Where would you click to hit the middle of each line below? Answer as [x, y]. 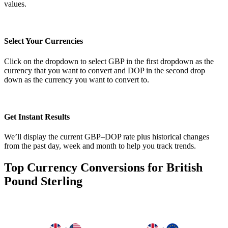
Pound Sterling [43, 181]
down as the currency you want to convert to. [77, 79]
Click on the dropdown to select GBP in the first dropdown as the [109, 61]
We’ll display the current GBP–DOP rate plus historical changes [107, 137]
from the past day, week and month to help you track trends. [100, 146]
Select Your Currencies [44, 41]
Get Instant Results [37, 117]
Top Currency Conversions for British [103, 168]
